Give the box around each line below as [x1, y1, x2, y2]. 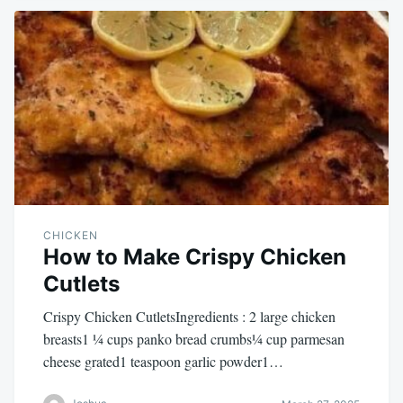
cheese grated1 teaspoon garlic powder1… [43, 351, 283, 371]
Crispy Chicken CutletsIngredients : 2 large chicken [43, 306, 336, 326]
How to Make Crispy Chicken [43, 243, 346, 270]
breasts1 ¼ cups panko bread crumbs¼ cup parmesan [43, 328, 345, 348]
